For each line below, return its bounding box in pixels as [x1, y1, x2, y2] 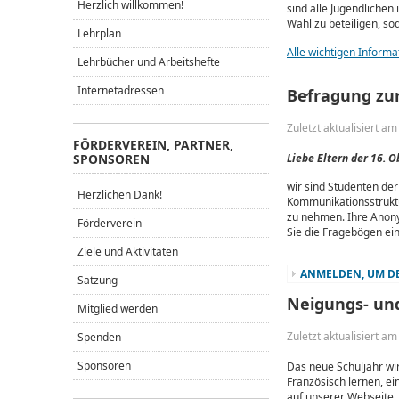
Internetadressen [77, 83, 164, 98]
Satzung [77, 273, 118, 288]
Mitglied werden [77, 301, 158, 316]
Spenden [77, 330, 121, 345]
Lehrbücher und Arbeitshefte [77, 54, 220, 69]
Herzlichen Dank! [77, 187, 162, 202]
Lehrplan [77, 26, 121, 41]
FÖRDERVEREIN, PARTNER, [73, 136, 233, 153]
